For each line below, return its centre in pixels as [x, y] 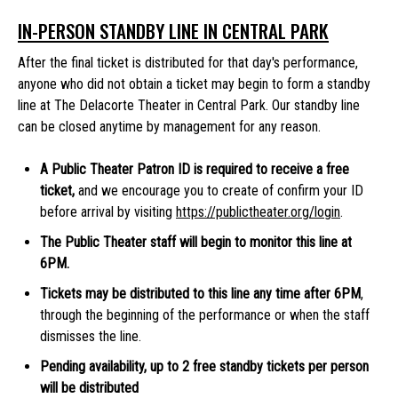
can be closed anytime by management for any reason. [171, 126]
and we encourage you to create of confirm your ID [221, 190]
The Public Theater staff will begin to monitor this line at [196, 242]
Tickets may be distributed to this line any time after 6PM [200, 293]
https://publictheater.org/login [258, 211]
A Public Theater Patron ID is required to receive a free [195, 169]
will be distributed [89, 387]
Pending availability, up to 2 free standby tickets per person [204, 366]
